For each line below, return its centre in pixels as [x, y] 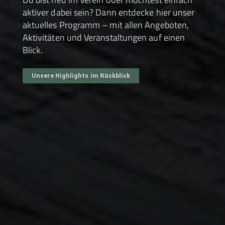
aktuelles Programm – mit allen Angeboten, [106, 25]
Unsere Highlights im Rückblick [81, 76]
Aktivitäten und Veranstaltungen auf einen [104, 37]
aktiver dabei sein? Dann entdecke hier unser [108, 12]
